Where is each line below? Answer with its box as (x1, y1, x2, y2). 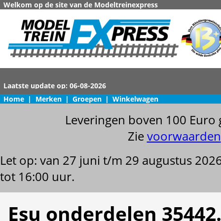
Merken (35, 94, 62, 104)
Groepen (72, 94, 102, 104)
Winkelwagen (112, 94, 159, 104)
